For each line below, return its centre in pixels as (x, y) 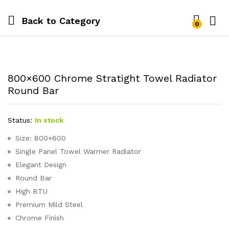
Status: (20, 120)
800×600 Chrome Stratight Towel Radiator (112, 78)
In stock (49, 120)
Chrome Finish (40, 218)
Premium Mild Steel (49, 204)
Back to (39, 20)
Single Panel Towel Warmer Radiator (78, 151)
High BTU (31, 191)
